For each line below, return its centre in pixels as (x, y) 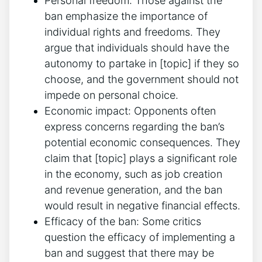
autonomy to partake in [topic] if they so (142, 63)
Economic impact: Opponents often (130, 111)
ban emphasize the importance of (126, 16)
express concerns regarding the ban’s (135, 126)
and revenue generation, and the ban (133, 189)
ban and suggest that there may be (129, 253)
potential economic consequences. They (142, 142)
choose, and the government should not (142, 79)
